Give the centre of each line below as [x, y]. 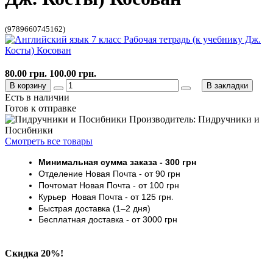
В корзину [28, 85]
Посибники [29, 130]
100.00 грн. [73, 73]
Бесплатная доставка [81, 219]
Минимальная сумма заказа [98, 162]
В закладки [227, 85]
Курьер [54, 197]
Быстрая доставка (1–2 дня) [94, 208]
